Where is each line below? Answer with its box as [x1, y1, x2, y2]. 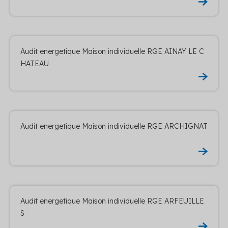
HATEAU [20, 59, 49, 68]
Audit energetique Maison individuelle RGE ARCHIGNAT [20, 121, 208, 131]
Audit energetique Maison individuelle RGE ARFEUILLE [20, 196, 204, 206]
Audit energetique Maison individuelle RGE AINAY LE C [20, 46, 204, 56]
